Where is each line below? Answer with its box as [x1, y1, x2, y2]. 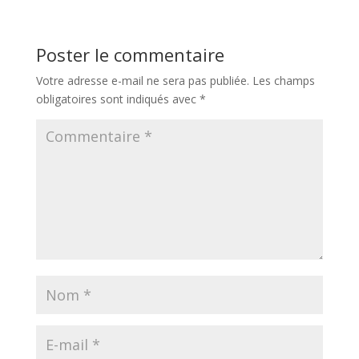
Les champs [252, 73, 315, 88]
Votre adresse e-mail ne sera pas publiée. [35, 73, 249, 88]
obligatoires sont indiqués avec [35, 91, 200, 107]
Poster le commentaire [35, 42, 224, 67]
